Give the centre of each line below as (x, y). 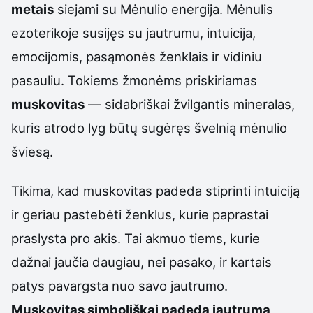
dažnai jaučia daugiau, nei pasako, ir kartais (141, 262)
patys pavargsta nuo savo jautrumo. (119, 286)
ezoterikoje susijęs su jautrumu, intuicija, (133, 32)
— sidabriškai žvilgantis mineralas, (190, 104)
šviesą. (32, 151)
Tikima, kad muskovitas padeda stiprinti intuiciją (155, 191)
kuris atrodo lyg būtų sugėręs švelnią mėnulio (149, 128)
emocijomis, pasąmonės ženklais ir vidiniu (137, 56)
